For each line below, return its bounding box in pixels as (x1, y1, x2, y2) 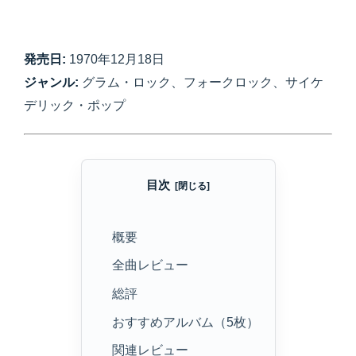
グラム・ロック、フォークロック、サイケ (79, 75, 323, 90)
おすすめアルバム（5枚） (111, 315, 259, 329)
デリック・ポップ (24, 99, 126, 113)
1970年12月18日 (66, 52, 164, 67)
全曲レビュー (111, 258, 188, 273)
